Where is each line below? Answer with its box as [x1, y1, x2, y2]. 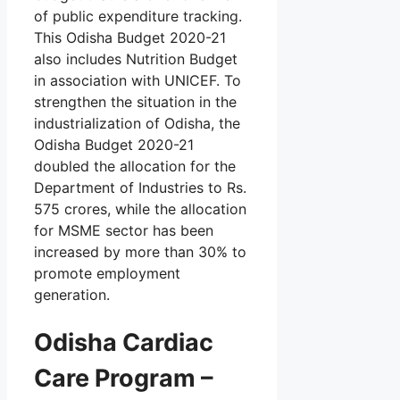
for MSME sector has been [34, 221, 213, 239]
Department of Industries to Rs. [34, 178, 246, 196]
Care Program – [34, 363, 213, 394]
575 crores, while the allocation [34, 199, 246, 218]
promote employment [34, 263, 180, 282]
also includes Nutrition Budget [34, 49, 237, 68]
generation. [34, 285, 110, 304]
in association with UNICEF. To [34, 71, 241, 89]
